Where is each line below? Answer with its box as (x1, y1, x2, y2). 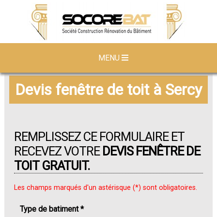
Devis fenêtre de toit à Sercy (15, 80, 202, 99)
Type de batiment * (19, 204, 84, 214)
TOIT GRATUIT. (14, 158, 90, 173)
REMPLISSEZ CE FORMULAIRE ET (14, 129, 185, 144)
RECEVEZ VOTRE (14, 144, 102, 159)
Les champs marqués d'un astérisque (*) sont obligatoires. (14, 184, 197, 192)
